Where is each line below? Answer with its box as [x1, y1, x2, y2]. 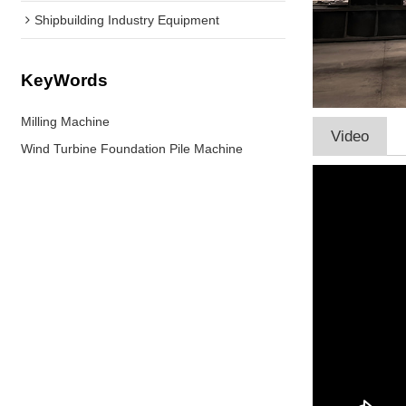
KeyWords [21, 71, 109, 91]
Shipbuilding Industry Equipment [34, 12, 220, 27]
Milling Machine [21, 113, 111, 129]
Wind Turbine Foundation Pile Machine [21, 140, 244, 156]
